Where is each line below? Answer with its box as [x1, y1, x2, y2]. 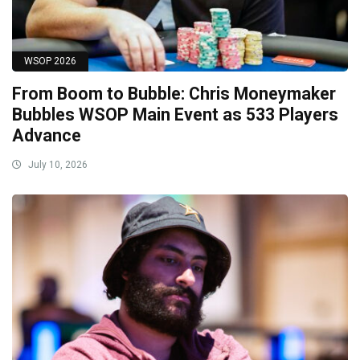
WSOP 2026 [24, 55, 76, 67]
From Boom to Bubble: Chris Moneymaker [12, 83, 336, 104]
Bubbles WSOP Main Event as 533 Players [12, 104, 338, 125]
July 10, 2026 [26, 158, 88, 170]
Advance [12, 125, 81, 145]
